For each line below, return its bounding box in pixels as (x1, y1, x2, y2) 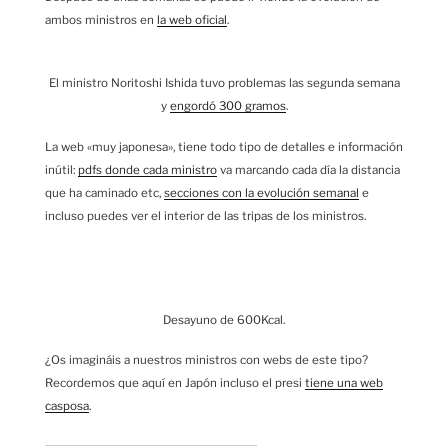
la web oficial (157, 12, 227, 27)
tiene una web (305, 376, 383, 391)
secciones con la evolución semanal (164, 185, 359, 200)
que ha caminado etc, (45, 185, 164, 200)
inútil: (45, 162, 78, 177)
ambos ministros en (45, 12, 157, 27)
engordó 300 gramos (169, 99, 286, 114)
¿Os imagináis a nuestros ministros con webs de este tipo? (45, 353, 368, 368)
